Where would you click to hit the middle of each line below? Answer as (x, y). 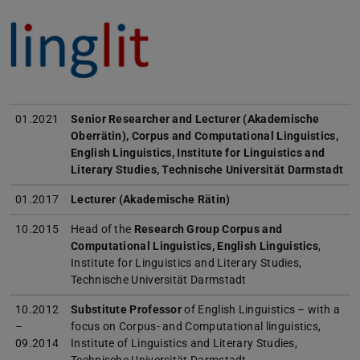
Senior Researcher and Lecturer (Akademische (195, 119)
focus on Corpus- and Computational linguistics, (196, 327)
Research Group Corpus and (208, 229)
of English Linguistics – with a (261, 310)
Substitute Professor (127, 310)
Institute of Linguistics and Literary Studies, (184, 344)
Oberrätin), (101, 136)
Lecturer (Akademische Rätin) (151, 200)
